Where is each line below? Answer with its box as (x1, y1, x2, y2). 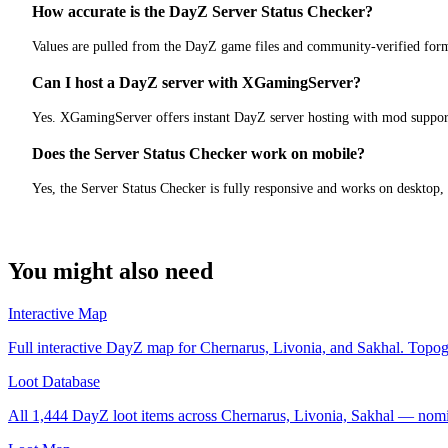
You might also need (8, 258, 213, 285)
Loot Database (8, 373, 100, 391)
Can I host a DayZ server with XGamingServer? (32, 74, 361, 92)
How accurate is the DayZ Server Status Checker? (32, 3, 373, 21)
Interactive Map (8, 305, 107, 323)
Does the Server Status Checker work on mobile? (32, 145, 365, 163)
